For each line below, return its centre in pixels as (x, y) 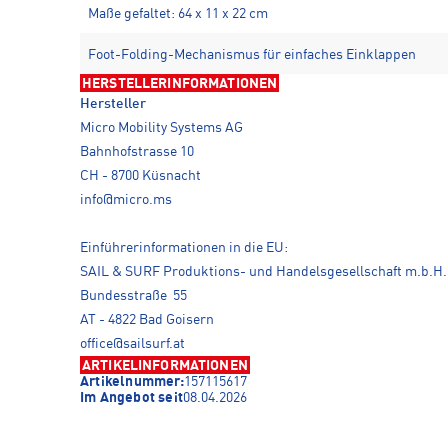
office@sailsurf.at (132, 343)
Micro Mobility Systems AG (161, 127)
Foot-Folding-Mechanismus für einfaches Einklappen (252, 54)
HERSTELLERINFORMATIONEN (180, 83)
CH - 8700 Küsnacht (140, 175)
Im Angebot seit (131, 397)
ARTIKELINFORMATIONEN (165, 365)
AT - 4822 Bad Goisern (147, 319)
